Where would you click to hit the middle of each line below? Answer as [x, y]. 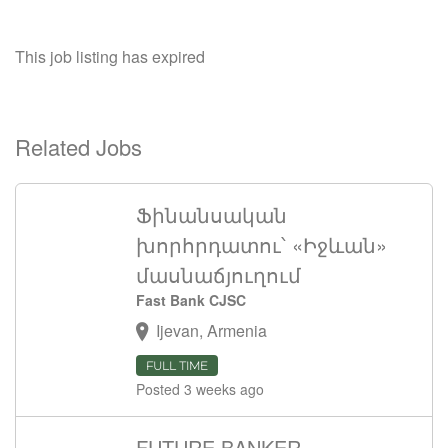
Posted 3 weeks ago [200, 389]
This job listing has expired [110, 56]
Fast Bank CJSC [191, 300]
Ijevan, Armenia [211, 330]
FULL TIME [177, 366]
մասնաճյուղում [218, 274]
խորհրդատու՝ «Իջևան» [261, 244]
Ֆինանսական [211, 214]
